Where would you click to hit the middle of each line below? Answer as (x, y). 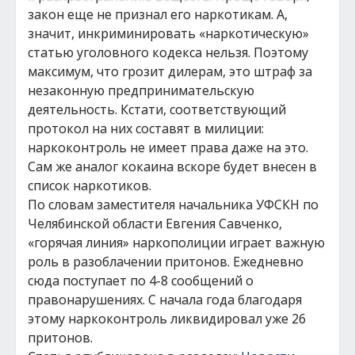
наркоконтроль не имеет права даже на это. (168, 147)
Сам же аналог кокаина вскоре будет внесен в (172, 166)
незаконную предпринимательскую (141, 90)
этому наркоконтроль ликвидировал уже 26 (167, 319)
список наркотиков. (90, 185)
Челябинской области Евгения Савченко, (155, 223)
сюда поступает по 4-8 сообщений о (141, 281)
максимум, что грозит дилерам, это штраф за (170, 71)
